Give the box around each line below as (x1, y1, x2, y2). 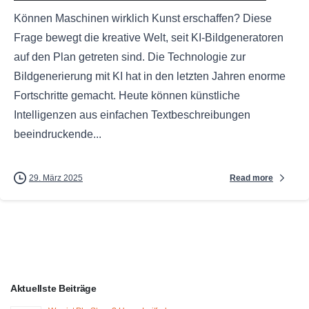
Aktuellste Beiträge (10, 283, 97, 295)
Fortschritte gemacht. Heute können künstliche (14, 90, 240, 102)
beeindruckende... (14, 128, 101, 141)
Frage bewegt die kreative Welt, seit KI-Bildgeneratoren (14, 32, 283, 44)
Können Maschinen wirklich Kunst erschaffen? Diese (14, 12, 272, 25)
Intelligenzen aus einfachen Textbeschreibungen (14, 109, 250, 121)
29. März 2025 (29, 173, 83, 183)
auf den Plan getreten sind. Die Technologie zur (14, 51, 246, 63)
